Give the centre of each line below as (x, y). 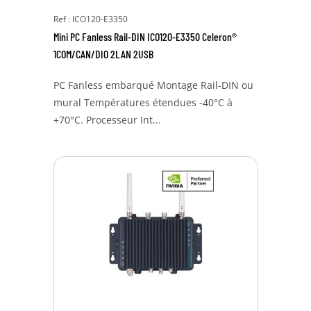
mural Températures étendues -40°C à (143, 102)
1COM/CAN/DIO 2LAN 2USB (103, 54)
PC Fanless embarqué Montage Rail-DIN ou (153, 85)
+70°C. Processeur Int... (107, 120)
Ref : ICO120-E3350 (90, 19)
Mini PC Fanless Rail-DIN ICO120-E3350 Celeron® (145, 36)
